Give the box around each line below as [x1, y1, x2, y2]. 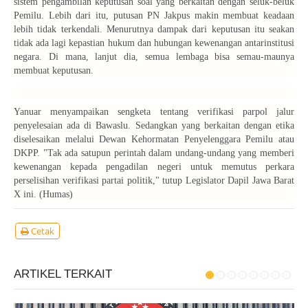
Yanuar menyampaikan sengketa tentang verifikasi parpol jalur [14, 107, 294, 118]
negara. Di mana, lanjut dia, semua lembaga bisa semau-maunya [14, 52, 294, 63]
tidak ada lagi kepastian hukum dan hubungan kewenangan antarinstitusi [14, 38, 294, 49]
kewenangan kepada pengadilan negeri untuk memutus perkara [14, 162, 294, 173]
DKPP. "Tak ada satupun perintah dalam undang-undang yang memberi [14, 148, 294, 159]
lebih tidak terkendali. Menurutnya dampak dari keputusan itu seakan [14, 24, 294, 35]
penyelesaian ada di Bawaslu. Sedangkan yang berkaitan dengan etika [14, 120, 294, 131]
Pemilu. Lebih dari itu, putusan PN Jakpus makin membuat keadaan [14, 10, 294, 21]
